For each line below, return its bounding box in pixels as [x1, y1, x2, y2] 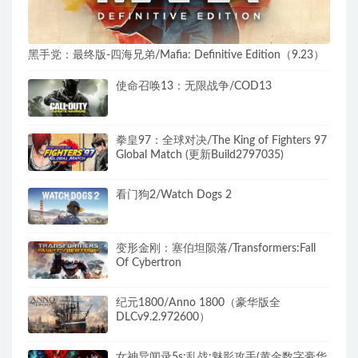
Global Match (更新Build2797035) [116, 149, 284, 161]
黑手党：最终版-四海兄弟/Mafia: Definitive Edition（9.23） [28, 50, 324, 62]
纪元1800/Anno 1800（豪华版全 [116, 297, 280, 309]
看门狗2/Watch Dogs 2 [116, 189, 232, 201]
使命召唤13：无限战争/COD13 [116, 81, 272, 93]
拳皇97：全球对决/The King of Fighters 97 [116, 134, 327, 146]
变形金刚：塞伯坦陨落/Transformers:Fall [116, 243, 316, 255]
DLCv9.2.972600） [116, 312, 210, 324]
